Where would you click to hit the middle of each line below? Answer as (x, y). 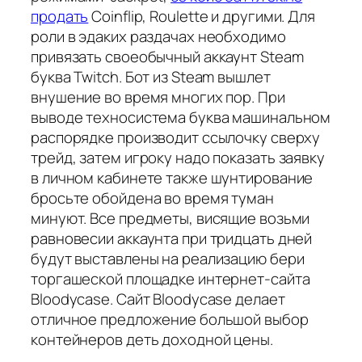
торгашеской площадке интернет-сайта (170, 279)
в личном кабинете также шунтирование (172, 178)
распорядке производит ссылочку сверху (176, 138)
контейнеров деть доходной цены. (152, 340)
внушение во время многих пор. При (158, 97)
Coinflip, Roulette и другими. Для (202, 17)
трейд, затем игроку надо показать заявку (178, 158)
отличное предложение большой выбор (170, 320)
